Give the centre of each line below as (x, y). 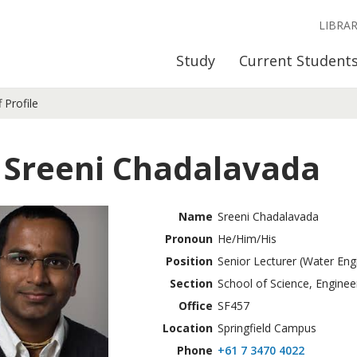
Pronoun (188, 239)
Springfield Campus (267, 328)
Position (189, 261)
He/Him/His (247, 239)
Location (187, 328)
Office (195, 306)
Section (191, 283)
